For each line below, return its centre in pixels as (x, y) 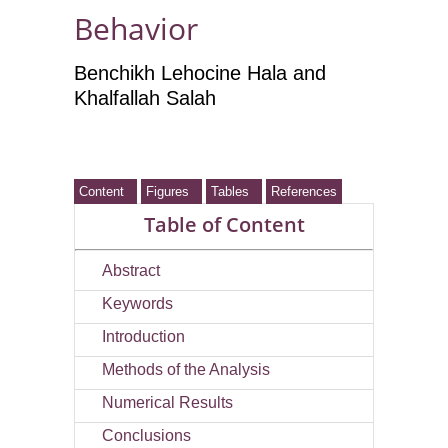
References (304, 192)
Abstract (131, 270)
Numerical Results (167, 402)
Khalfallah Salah (145, 98)
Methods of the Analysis (186, 369)
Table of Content (224, 225)
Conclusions (146, 435)
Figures (171, 192)
